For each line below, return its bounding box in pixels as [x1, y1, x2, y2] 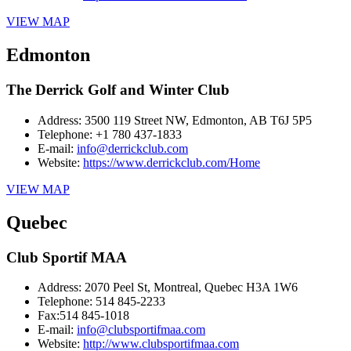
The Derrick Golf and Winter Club [6, 81, 230, 99]
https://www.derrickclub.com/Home [83, 155, 260, 169]
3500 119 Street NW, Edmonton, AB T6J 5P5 [85, 113, 312, 127]
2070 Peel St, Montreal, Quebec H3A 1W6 [85, 280, 298, 295]
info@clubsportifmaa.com [77, 323, 205, 337]
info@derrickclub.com [77, 141, 188, 155]
